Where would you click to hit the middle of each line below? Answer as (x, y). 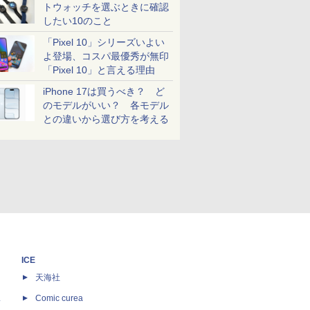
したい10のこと (77, 21)
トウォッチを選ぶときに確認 (106, 7)
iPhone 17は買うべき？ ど (104, 91)
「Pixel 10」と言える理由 (99, 70)
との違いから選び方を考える (106, 119)
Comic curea (59, 298)
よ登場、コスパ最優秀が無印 (106, 56)
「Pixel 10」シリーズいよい (104, 42)
